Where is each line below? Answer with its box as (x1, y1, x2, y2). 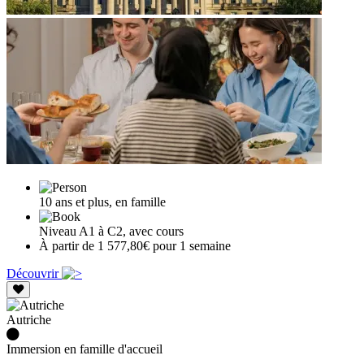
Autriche (6, 313, 51, 327)
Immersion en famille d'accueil (6, 342, 162, 357)
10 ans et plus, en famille (39, 195, 166, 210)
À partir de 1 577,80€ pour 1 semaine (39, 239, 231, 253)
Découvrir (6, 266, 62, 281)
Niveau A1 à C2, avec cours (39, 224, 184, 239)
